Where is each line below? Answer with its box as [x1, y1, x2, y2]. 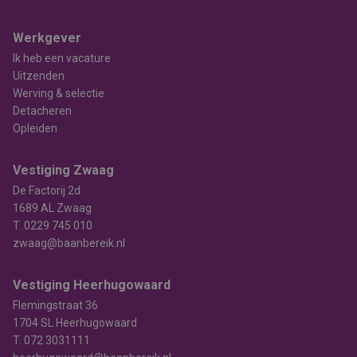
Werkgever [13, 30, 81, 45]
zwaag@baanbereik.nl [13, 237, 125, 249]
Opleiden [13, 122, 57, 135]
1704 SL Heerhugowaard [13, 316, 137, 329]
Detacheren [13, 104, 72, 117]
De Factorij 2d [13, 184, 80, 197]
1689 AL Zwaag [13, 202, 92, 214]
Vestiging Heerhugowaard [13, 277, 171, 292]
